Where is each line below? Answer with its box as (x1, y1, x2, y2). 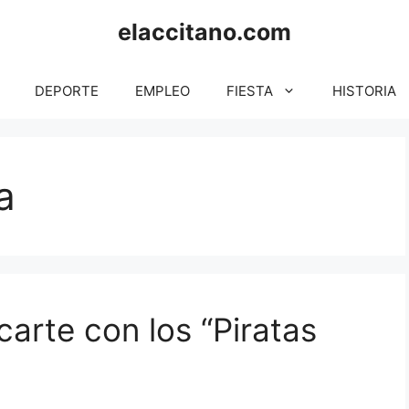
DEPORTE (35, 82, 99, 100)
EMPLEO (135, 82, 190, 100)
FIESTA (226, 82, 273, 100)
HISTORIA (332, 82, 396, 100)
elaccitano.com (118, 18, 291, 46)
